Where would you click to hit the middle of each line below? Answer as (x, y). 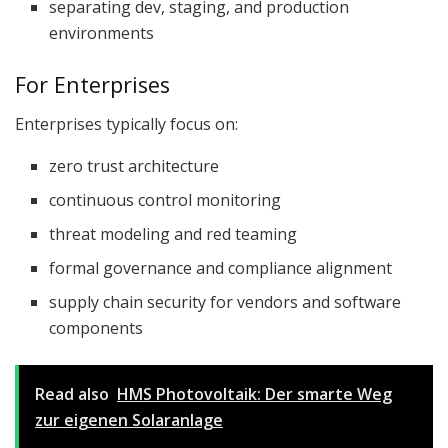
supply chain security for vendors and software (225, 301)
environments (102, 32)
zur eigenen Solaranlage (129, 419)
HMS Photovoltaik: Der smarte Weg (254, 393)
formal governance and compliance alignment (221, 267)
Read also (72, 393)
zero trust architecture (134, 165)
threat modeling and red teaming (173, 233)
